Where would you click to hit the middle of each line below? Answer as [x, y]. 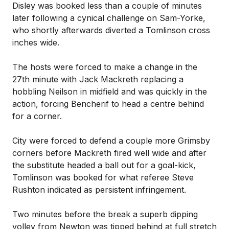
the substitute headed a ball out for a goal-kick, [104, 165]
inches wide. [36, 42]
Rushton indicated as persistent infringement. [99, 190]
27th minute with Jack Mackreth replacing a [98, 79]
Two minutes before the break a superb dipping [105, 214]
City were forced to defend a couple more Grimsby [111, 141]
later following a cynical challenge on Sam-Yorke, [109, 18]
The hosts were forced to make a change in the [105, 67]
